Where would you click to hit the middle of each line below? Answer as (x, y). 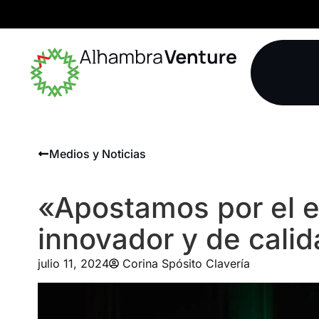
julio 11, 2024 (73, 263)
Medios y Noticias (97, 154)
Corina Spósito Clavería (186, 263)
